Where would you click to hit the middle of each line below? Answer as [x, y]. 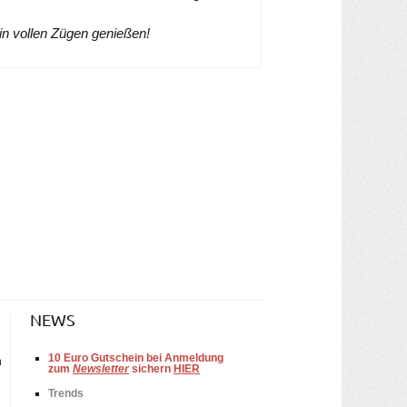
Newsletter [101, 368]
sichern [151, 368]
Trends [66, 393]
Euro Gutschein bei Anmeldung [142, 357]
